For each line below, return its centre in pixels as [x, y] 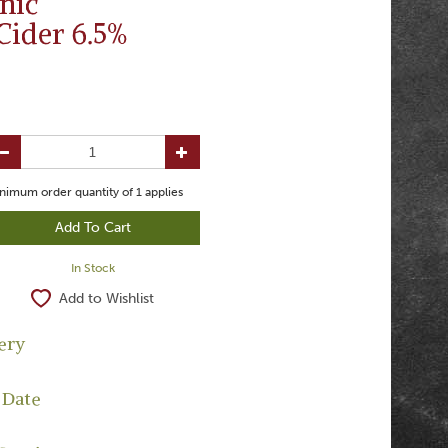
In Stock [92, 268]
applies [162, 192]
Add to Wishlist [107, 298]
